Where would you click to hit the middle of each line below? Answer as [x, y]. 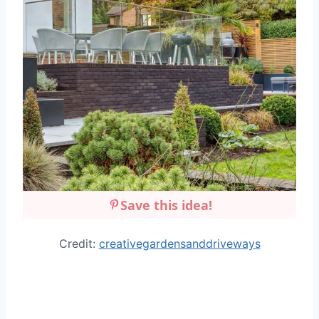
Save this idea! [166, 205]
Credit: [79, 244]
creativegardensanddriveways [179, 244]
